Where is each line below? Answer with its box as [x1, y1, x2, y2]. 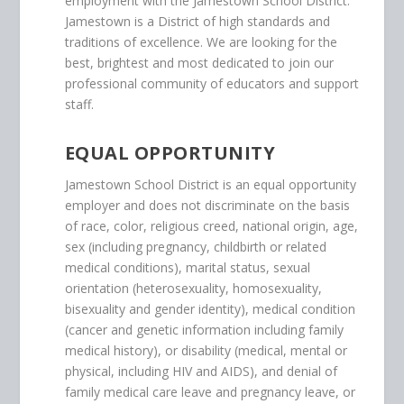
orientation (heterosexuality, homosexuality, [64, 280, 322, 298]
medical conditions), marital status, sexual [64, 259, 310, 277]
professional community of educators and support [64, 75, 359, 93]
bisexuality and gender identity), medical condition [64, 300, 355, 318]
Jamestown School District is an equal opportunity [64, 176, 356, 194]
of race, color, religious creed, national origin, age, [64, 217, 358, 235]
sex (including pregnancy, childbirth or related [64, 238, 326, 256]
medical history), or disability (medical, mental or [64, 342, 347, 360]
